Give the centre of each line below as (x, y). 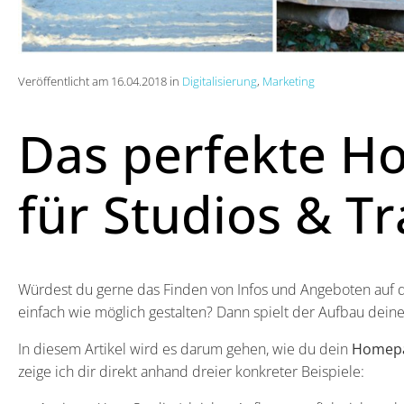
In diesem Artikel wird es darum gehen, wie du (167, 349)
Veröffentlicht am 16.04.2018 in (100, 81)
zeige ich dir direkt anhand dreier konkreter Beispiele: (191, 371)
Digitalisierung (220, 81)
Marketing (289, 81)
